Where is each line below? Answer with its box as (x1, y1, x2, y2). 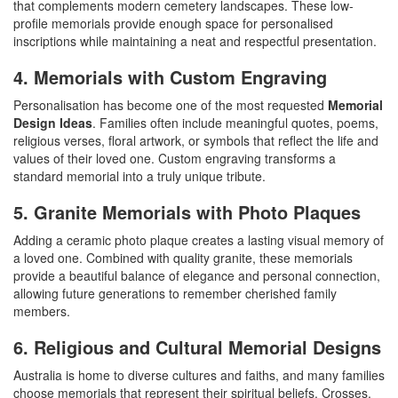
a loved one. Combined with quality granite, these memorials (13, 249, 353, 267)
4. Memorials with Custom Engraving (13, 64, 327, 90)
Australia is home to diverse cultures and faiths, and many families (13, 366, 385, 384)
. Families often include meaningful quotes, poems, (92, 114, 378, 131)
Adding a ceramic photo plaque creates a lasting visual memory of (13, 231, 384, 249)
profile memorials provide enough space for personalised (13, 14, 333, 32)
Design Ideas (13, 114, 92, 131)
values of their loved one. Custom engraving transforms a (13, 149, 336, 167)
